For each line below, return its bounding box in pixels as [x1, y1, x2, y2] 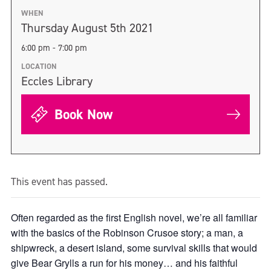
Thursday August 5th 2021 [21, 20, 154, 36]
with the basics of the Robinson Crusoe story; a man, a [11, 226, 243, 240]
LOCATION [21, 61, 57, 71]
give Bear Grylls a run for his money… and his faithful [11, 256, 238, 270]
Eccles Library [21, 73, 93, 89]
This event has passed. [11, 175, 108, 188]
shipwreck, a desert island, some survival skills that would [11, 241, 257, 255]
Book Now [51, 105, 113, 123]
